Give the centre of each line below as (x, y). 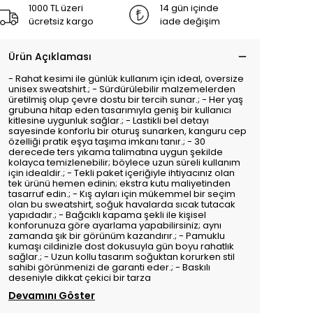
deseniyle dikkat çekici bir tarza (80, 278)
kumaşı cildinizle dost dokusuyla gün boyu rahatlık (121, 246)
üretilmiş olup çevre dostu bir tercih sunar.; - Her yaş (126, 100)
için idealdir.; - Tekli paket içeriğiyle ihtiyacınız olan (122, 173)
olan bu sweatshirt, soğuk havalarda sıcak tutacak (122, 204)
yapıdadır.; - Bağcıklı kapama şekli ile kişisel (107, 215)
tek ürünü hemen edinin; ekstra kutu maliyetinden (119, 183)
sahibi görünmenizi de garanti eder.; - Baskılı (109, 267)
